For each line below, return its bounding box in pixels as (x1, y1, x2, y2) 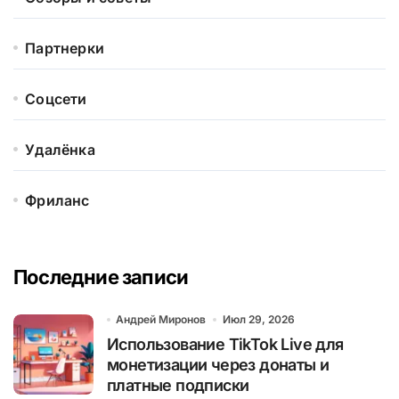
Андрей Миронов (116, 313, 207, 327)
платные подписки (107, 376, 249, 395)
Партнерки (25, 39, 105, 58)
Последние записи (13, 265, 189, 289)
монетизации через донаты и (107, 355, 330, 375)
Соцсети (25, 90, 87, 109)
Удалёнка (25, 141, 95, 159)
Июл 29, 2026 (222, 313, 295, 327)
